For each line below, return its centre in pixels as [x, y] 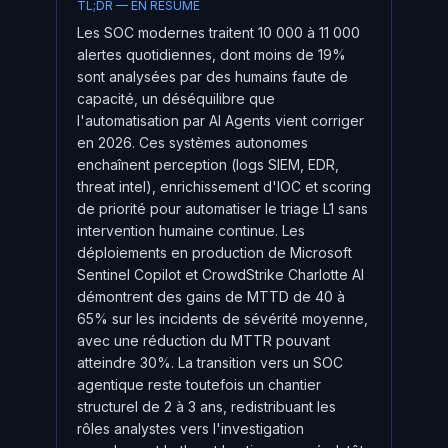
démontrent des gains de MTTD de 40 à [211, 296]
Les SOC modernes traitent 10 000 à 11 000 [218, 32]
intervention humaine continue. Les [191, 230]
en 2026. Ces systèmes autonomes [192, 142]
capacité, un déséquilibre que [176, 98]
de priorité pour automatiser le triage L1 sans [222, 208]
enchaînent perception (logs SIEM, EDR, [208, 164]
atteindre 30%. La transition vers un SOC [210, 362]
